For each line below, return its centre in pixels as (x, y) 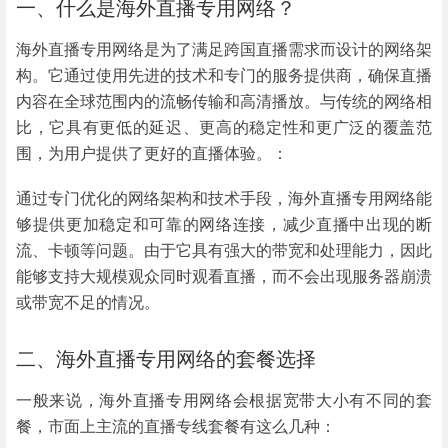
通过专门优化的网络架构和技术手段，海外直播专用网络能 (224, 198)
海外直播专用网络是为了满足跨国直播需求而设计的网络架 (224, 49)
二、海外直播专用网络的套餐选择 (166, 358)
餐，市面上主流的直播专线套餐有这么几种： (176, 426)
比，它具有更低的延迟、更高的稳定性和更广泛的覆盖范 (224, 127)
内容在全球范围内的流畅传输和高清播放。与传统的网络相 (224, 101)
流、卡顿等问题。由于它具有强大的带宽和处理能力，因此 (224, 250)
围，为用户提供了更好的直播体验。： (152, 153)
